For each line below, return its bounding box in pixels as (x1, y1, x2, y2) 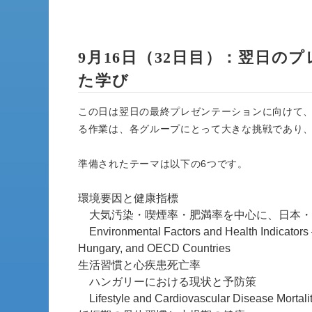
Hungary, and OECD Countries (78, 242, 231, 254)
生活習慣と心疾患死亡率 (78, 259, 201, 271)
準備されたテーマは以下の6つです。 (78, 158, 248, 169)
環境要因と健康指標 (78, 192, 178, 204)
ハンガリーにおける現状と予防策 (78, 276, 256, 288)
